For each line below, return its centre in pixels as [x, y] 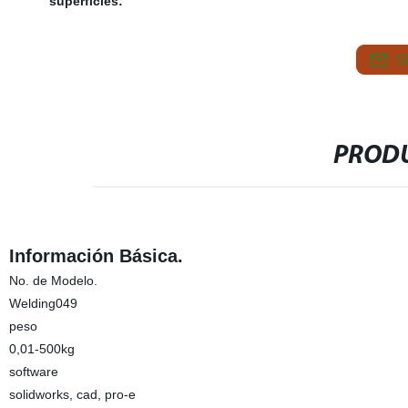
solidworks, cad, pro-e [72, 394]
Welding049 [43, 303]
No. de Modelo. [53, 280]
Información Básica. [96, 256]
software [33, 372]
